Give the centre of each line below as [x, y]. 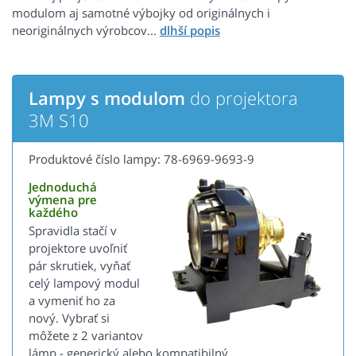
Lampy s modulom [107, 98]
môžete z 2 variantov [86, 336]
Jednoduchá [63, 187]
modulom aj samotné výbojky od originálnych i [141, 13]
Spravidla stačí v [73, 231]
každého [53, 213]
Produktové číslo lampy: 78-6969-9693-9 [141, 159]
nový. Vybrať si [69, 318]
